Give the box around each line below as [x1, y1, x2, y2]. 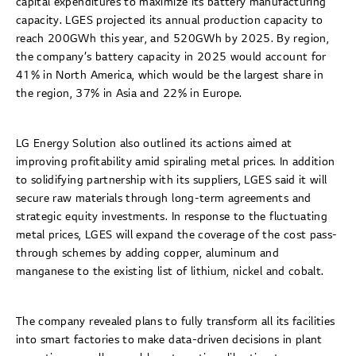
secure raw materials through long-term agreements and [16, 192, 311, 205]
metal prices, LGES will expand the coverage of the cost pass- [16, 229, 338, 242]
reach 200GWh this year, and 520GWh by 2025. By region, [16, 33, 329, 45]
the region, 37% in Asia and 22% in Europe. [16, 87, 242, 100]
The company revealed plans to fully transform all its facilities [16, 315, 335, 328]
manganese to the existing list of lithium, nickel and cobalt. [16, 265, 324, 278]
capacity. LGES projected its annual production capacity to [16, 14, 323, 27]
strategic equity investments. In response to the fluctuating [16, 211, 328, 223]
